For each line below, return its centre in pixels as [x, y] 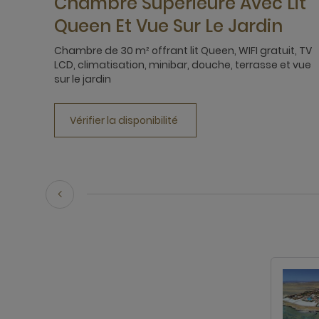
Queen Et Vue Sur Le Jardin [168, 26]
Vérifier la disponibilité [124, 120]
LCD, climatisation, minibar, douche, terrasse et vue [183, 64]
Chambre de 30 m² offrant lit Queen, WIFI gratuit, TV [183, 50]
